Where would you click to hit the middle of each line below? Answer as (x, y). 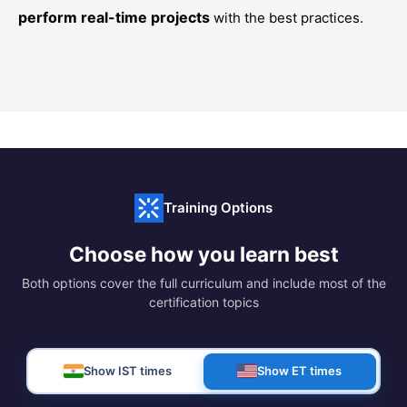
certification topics (203, 302)
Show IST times (127, 371)
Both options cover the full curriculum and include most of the (203, 283)
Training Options (218, 208)
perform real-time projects (116, 17)
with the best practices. (288, 18)
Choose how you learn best (203, 254)
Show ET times (300, 371)
